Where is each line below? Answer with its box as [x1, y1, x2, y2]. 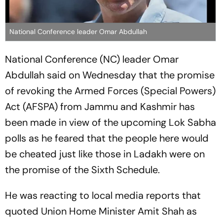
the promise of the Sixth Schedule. [5, 163, 160, 176]
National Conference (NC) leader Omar [5, 52, 179, 66]
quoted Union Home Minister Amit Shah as [5, 204, 197, 218]
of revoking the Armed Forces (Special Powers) [5, 84, 216, 97]
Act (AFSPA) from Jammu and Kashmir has [5, 100, 195, 113]
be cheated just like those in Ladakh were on [5, 147, 205, 160]
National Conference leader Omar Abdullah [9, 27, 147, 36]
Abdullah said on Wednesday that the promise [5, 68, 215, 81]
